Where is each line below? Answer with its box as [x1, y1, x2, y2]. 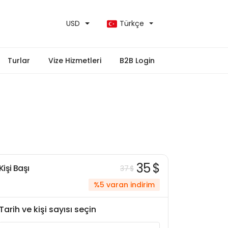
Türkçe [119, 18, 144, 28]
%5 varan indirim [94, 180, 155, 190]
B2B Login [120, 55, 155, 66]
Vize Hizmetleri [48, 55, 101, 66]
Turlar [8, 55, 30, 66]
